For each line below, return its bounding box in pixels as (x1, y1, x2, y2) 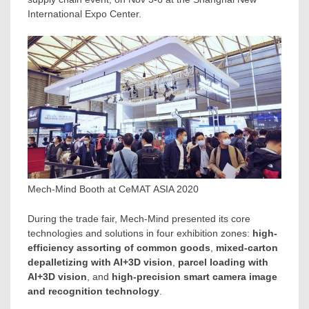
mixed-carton (216, 241, 278, 253)
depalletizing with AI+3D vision (28, 256, 172, 268)
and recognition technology (28, 285, 159, 297)
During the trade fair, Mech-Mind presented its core (28, 212, 250, 224)
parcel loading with (178, 256, 268, 268)
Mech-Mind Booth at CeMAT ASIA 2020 (28, 183, 199, 195)
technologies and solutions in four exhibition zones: (28, 227, 252, 239)
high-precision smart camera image (112, 270, 277, 282)
